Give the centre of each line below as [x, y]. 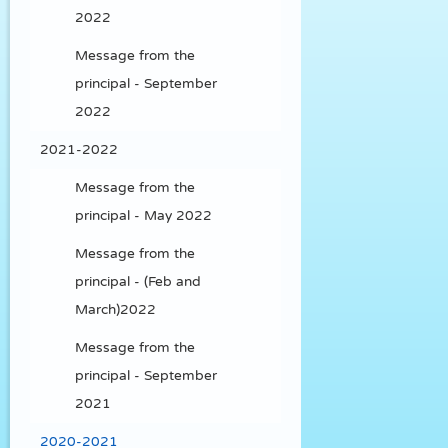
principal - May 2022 [143, 215]
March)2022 [115, 309]
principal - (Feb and [138, 281]
